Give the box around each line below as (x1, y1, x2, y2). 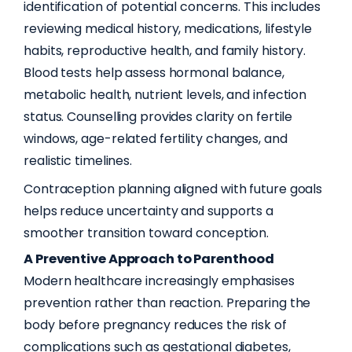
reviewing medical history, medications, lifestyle (24, 19, 313, 38)
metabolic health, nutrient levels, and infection (24, 85, 307, 104)
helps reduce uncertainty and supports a (24, 202, 274, 221)
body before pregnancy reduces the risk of (24, 315, 287, 334)
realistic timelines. (24, 151, 133, 170)
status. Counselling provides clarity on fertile (24, 107, 293, 126)
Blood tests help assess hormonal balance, (24, 63, 284, 82)
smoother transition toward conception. (24, 224, 269, 243)
